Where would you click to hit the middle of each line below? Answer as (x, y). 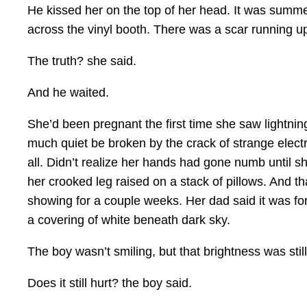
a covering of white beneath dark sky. (129, 220)
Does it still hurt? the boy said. (110, 283)
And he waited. (68, 93)
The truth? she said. (82, 61)
